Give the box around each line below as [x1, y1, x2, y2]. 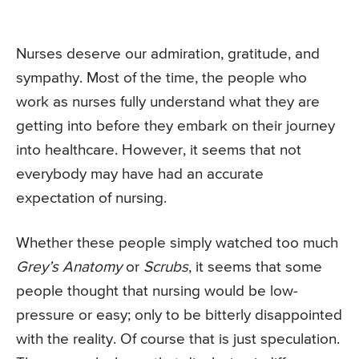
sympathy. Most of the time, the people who [16, 71, 307, 87]
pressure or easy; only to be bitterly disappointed [16, 308, 342, 324]
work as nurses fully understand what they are [16, 95, 320, 111]
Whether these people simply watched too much [16, 236, 338, 252]
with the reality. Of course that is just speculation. [16, 332, 340, 348]
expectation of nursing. [16, 191, 167, 207]
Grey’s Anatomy [16, 260, 122, 276]
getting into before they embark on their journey [16, 119, 335, 135]
